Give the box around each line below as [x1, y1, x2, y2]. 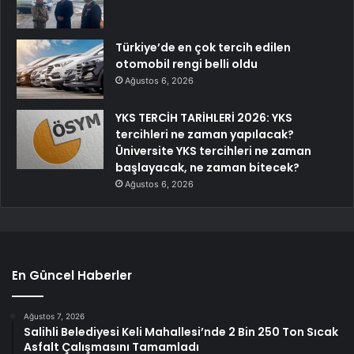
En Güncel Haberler [12, 266, 132, 284]
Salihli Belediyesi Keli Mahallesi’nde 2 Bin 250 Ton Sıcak [24, 323, 338, 340]
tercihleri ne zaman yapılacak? [115, 126, 294, 142]
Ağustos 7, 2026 [24, 311, 85, 321]
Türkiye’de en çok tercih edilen [115, 39, 291, 55]
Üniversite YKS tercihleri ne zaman [115, 142, 311, 159]
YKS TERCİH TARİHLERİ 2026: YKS [115, 109, 292, 126]
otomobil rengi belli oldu [115, 55, 258, 72]
